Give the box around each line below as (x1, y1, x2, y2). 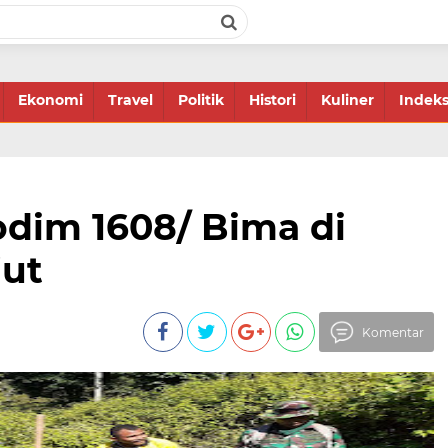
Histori (249, 91, 296, 109)
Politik (178, 91, 224, 109)
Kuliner (321, 91, 374, 109)
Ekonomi (18, 91, 83, 109)
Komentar (361, 325, 424, 340)
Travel (108, 91, 153, 109)
